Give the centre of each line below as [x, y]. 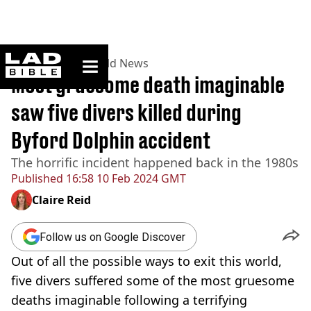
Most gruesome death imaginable [148, 85]
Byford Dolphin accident [111, 140]
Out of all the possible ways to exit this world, [146, 261]
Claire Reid [61, 200]
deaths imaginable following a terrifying [129, 300]
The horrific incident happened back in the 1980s [155, 162]
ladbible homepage [102, 58]
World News [117, 63]
